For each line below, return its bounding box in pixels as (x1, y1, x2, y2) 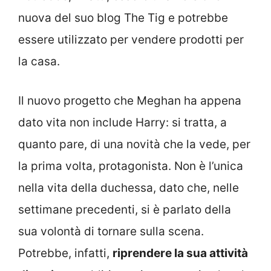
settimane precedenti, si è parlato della (18, 202, 231, 217)
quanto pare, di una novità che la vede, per (18, 137, 250, 151)
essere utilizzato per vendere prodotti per (18, 33, 244, 47)
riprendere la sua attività (113, 246, 248, 260)
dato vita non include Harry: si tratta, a (18, 115, 227, 129)
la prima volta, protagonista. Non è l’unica (18, 158, 243, 173)
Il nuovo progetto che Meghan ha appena (18, 93, 241, 108)
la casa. (18, 54, 60, 69)
